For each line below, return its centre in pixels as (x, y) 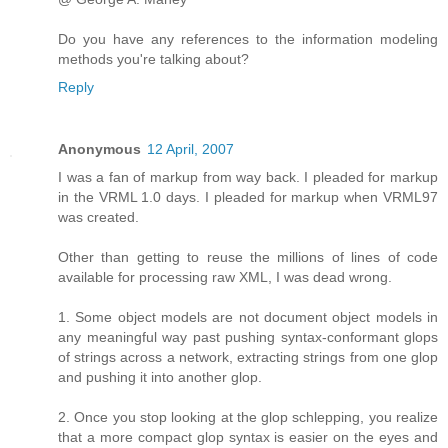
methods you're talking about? (153, 59)
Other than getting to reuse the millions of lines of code (248, 257)
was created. (98, 217)
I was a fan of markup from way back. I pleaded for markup (248, 177)
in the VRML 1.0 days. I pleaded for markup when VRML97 (248, 197)
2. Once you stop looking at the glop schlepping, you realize (248, 417)
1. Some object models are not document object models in (248, 317)
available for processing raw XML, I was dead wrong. (225, 277)
